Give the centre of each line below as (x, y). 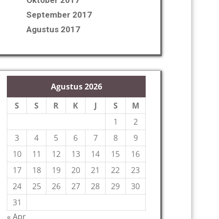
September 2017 (59, 15)
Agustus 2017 (53, 29)
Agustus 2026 (76, 87)
